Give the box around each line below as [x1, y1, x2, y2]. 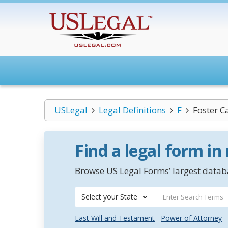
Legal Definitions [98, 104, 166, 116]
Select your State [81, 192, 137, 202]
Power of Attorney [161, 213, 222, 223]
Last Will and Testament [75, 213, 155, 223]
